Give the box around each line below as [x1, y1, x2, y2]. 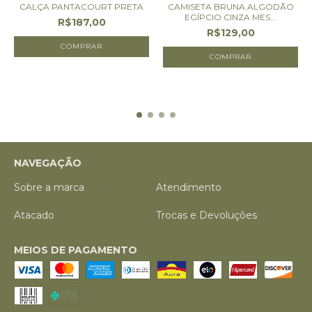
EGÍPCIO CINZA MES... [185, 11, 276, 22]
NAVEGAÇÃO [14, 156, 81, 169]
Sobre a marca [14, 180, 84, 194]
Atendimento [156, 180, 221, 194]
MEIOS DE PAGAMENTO [14, 243, 137, 256]
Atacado [14, 208, 54, 221]
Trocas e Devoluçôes [156, 208, 257, 221]
